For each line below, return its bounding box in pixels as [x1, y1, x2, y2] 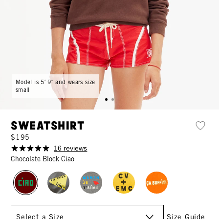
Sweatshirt [11, 120, 85, 132]
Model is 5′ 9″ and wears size [16, 78, 95, 86]
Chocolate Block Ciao [11, 155, 75, 163]
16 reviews [54, 144, 88, 153]
